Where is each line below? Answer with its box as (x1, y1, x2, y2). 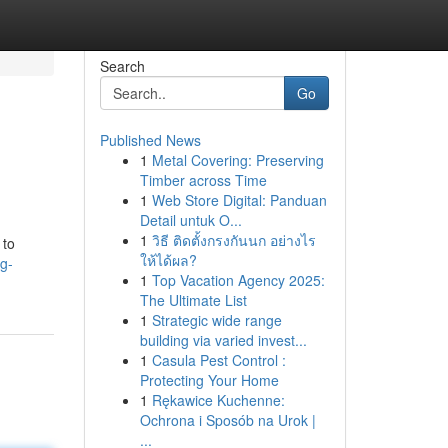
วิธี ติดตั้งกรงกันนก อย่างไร (151, 230, 316, 250)
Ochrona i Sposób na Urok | (139, 410, 316, 430)
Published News (99, 130, 201, 150)
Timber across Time (139, 170, 267, 190)
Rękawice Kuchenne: (151, 390, 285, 410)
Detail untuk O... (139, 210, 242, 230)
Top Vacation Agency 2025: (151, 270, 325, 290)
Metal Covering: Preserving (151, 150, 324, 170)
